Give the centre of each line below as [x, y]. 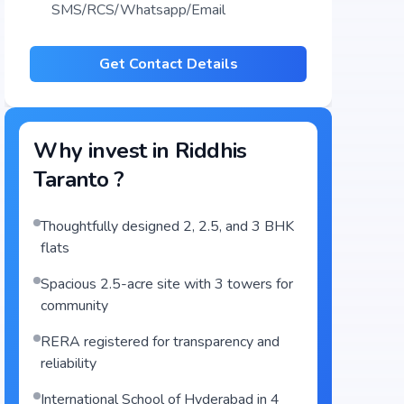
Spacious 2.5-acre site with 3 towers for [167, 284]
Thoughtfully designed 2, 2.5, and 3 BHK [168, 226]
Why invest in [104, 151]
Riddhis [211, 151]
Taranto [71, 179]
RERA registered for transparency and [161, 342]
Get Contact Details [168, 64]
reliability [69, 363]
